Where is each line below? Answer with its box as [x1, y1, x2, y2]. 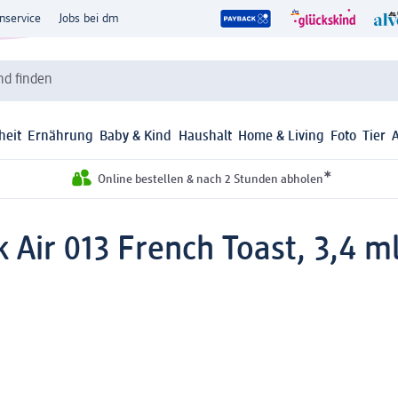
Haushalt [178, 130, 232, 145]
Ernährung [28, 130, 94, 145]
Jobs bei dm [59, 12, 119, 25]
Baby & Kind [99, 130, 172, 145]
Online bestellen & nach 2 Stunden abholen [97, 173, 323, 187]
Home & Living [237, 130, 324, 145]
